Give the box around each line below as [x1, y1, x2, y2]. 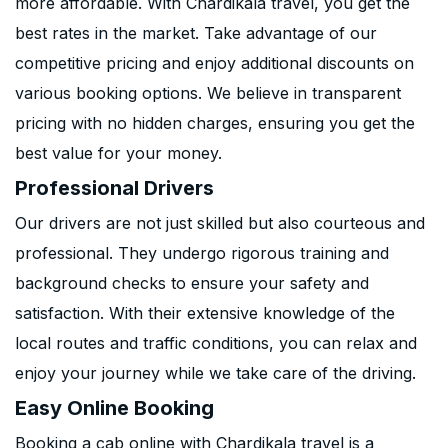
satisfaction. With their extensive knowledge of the [15, 303, 395, 323]
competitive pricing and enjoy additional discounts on [15, 53, 414, 73]
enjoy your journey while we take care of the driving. [15, 363, 416, 383]
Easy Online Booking [15, 396, 214, 420]
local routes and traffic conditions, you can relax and [15, 333, 417, 353]
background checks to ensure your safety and [15, 273, 369, 293]
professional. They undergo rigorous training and [15, 243, 389, 263]
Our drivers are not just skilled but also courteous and [15, 213, 425, 233]
